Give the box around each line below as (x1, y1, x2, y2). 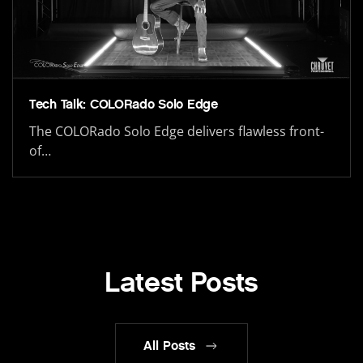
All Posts (143, 338, 195, 354)
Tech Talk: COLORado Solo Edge (29, 96, 218, 113)
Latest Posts (105, 266, 258, 300)
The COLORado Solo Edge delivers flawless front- (29, 122, 324, 141)
